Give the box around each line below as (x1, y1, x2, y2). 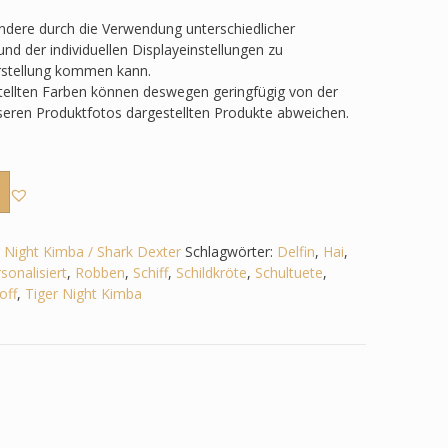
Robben (74, 262, 125, 282)
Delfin (276, 241, 315, 261)
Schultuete (254, 262, 323, 282)
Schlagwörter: (184, 241, 277, 261)
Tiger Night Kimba (24, 283, 142, 303)
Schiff (132, 262, 168, 282)
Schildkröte (175, 262, 247, 282)
